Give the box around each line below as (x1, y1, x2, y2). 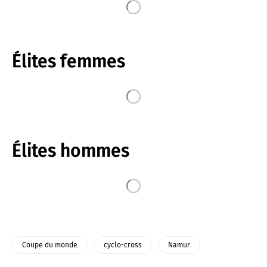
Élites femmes (12, 50, 125, 72)
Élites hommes (12, 139, 129, 162)
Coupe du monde (22, 240, 77, 249)
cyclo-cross (104, 240, 142, 249)
